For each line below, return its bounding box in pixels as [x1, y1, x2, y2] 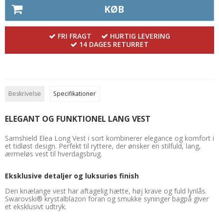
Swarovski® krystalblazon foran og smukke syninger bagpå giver [5, 194, 209, 203]
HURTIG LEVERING [110, 31, 170, 41]
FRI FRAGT [58, 31, 91, 41]
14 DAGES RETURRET [79, 39, 149, 49]
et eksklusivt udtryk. [5, 201, 66, 211]
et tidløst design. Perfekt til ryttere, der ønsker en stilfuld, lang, [5, 141, 201, 151]
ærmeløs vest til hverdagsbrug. [5, 149, 102, 158]
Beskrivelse [8, 89, 42, 98]
